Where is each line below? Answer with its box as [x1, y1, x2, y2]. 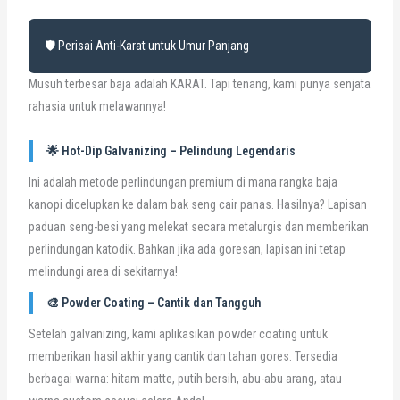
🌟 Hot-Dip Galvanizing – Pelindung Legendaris [46, 144, 296, 159]
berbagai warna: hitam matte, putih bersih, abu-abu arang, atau [28, 371, 342, 387]
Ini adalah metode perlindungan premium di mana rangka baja [28, 175, 337, 190]
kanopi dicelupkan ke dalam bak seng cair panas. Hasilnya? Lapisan [28, 197, 367, 212]
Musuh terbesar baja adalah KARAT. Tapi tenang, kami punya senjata [28, 77, 371, 92]
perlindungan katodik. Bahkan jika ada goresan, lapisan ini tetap [28, 242, 346, 257]
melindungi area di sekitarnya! [28, 264, 178, 279]
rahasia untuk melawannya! [28, 99, 166, 114]
